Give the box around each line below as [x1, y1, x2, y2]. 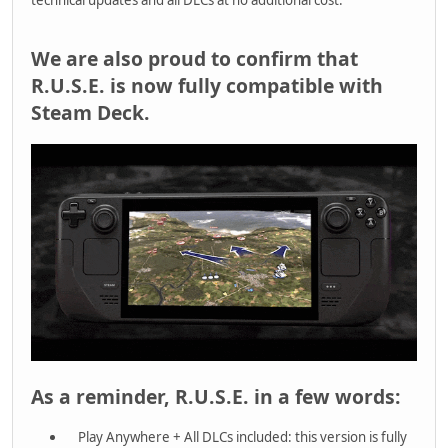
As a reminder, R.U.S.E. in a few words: [31, 382, 401, 410]
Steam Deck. [31, 98, 150, 126]
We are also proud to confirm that [31, 44, 358, 72]
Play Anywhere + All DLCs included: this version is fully [66, 427, 407, 446]
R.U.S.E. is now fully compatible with [31, 71, 383, 99]
